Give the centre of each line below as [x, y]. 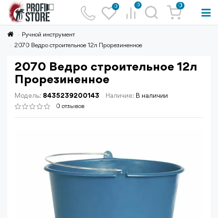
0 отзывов [70, 107]
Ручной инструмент [48, 35]
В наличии [152, 96]
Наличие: [120, 96]
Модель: [28, 96]
